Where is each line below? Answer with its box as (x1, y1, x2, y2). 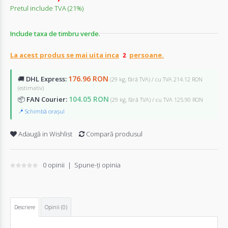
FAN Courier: (26, 94, 67, 104)
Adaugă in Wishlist (17, 129, 72, 138)
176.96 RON (68, 73, 108, 83)
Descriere (14, 203, 35, 211)
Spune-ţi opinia (74, 160, 121, 169)
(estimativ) (18, 83, 44, 92)
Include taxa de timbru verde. (10, 28, 100, 38)
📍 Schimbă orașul (18, 107, 65, 115)
